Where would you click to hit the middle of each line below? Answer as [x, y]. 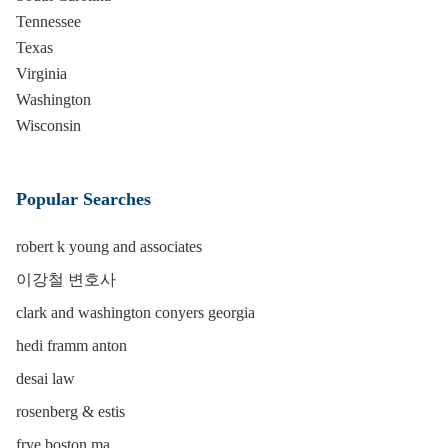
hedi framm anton [71, 345]
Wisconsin [48, 125]
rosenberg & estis [70, 411]
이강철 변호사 [66, 279]
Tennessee [48, 21]
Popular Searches [83, 199]
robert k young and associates [109, 246]
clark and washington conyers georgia [135, 312]
